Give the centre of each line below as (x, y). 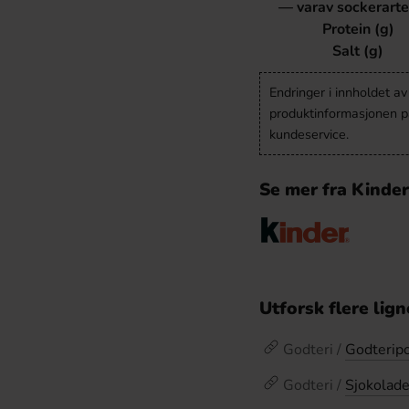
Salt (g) (358, 51)
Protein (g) (358, 29)
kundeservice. (309, 134)
